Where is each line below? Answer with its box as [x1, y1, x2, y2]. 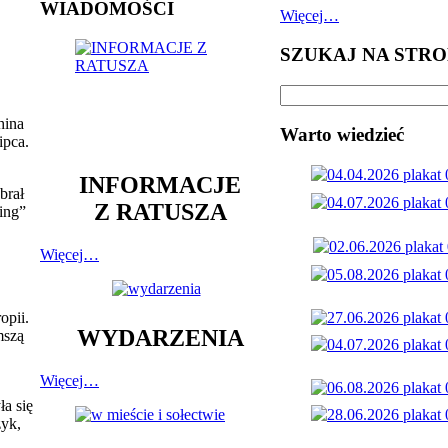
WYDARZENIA [76, 325, 244, 352]
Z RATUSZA [93, 198, 227, 225]
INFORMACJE [79, 171, 241, 198]
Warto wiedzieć [280, 124, 404, 146]
